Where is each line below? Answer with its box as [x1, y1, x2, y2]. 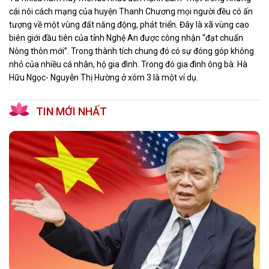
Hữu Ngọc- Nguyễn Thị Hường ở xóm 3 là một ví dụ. [9, 72, 198, 82]
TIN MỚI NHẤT [36, 104, 107, 118]
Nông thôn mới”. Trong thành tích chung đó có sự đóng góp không [9, 46, 254, 56]
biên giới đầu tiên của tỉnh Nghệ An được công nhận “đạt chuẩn [9, 32, 243, 43]
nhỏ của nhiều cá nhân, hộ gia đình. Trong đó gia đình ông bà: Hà [9, 59, 247, 69]
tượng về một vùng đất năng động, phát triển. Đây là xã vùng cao [9, 19, 249, 29]
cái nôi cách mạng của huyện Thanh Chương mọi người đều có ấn [9, 6, 253, 16]
